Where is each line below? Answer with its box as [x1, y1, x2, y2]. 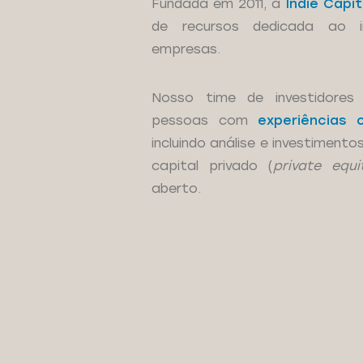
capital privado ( [152, 158, 273, 173]
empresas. [152, 41, 220, 57]
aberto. [152, 181, 201, 196]
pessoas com [152, 113, 258, 128]
